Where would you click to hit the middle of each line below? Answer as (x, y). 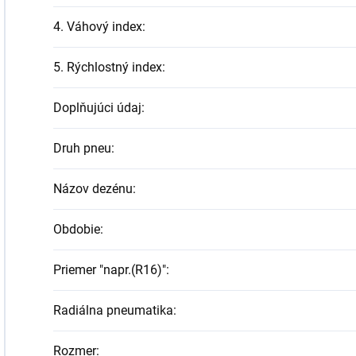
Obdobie (77, 229)
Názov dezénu (93, 189)
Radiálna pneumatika (113, 310)
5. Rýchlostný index (108, 67)
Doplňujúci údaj (97, 108)
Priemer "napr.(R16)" (110, 270)
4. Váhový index (98, 27)
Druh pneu (82, 148)
